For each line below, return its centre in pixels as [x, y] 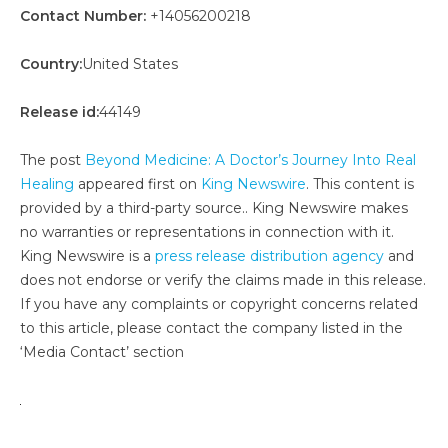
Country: [51, 63]
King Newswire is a [87, 255]
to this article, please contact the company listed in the [211, 327]
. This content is [360, 183]
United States [130, 63]
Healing [47, 183]
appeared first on [137, 183]
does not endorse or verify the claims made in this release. [223, 279]
